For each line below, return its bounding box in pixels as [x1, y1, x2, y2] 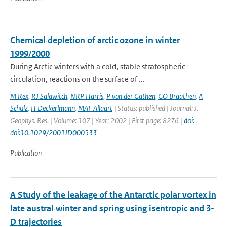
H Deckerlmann [31, 103, 75, 113]
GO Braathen [158, 91, 196, 101]
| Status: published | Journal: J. [112, 103, 198, 113]
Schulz [10, 103, 28, 113]
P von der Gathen [106, 91, 155, 101]
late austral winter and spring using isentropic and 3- [10, 203, 214, 214]
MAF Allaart [78, 103, 112, 113]
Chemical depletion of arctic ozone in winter [10, 34, 180, 46]
